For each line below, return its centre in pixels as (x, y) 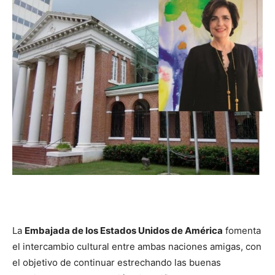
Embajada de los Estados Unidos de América (124, 230)
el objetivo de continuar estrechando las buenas (117, 262)
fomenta (242, 230)
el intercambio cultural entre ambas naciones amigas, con (137, 246)
